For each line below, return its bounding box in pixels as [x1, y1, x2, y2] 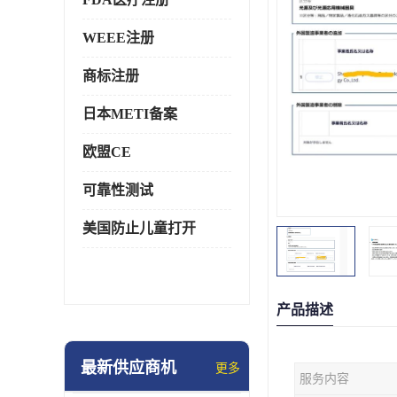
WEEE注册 [82, 30, 154, 45]
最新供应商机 [81, 359, 176, 377]
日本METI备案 [82, 106, 177, 121]
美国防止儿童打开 [82, 221, 196, 236]
